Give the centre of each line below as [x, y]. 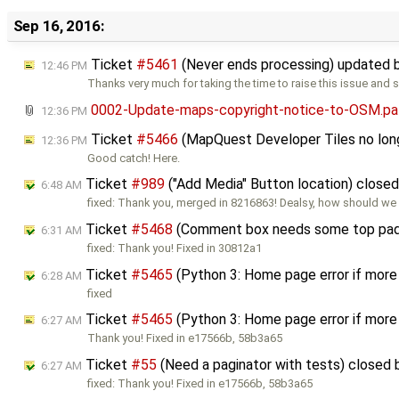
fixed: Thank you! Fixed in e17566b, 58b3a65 [200, 383]
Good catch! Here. [134, 158]
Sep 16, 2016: [58, 26]
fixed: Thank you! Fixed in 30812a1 [175, 248]
